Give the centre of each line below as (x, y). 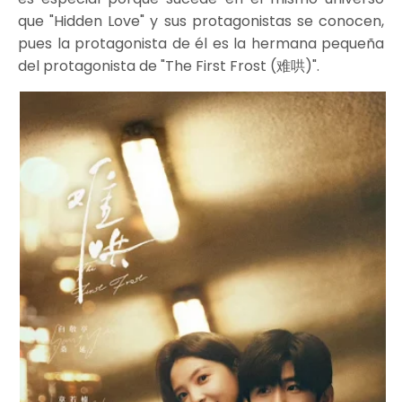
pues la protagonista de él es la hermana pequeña (201, 44)
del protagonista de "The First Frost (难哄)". (169, 66)
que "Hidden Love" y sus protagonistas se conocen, (201, 21)
